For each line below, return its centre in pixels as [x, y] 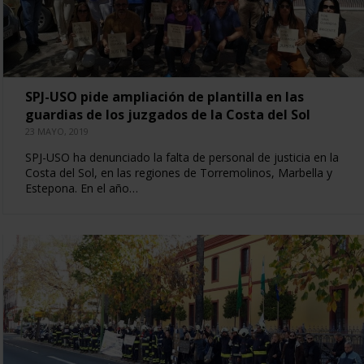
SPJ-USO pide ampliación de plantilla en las [164, 96]
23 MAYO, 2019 [56, 131]
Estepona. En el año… [81, 188]
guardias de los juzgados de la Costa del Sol [167, 114]
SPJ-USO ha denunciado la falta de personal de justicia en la [182, 157]
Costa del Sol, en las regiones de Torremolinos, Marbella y [178, 172]
